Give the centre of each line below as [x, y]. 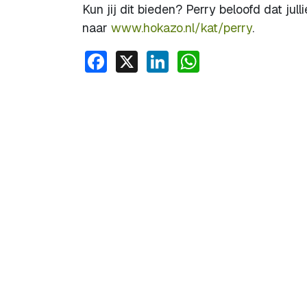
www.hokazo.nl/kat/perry [182, 27]
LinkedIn [211, 60]
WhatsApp [250, 60]
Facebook [156, 60]
